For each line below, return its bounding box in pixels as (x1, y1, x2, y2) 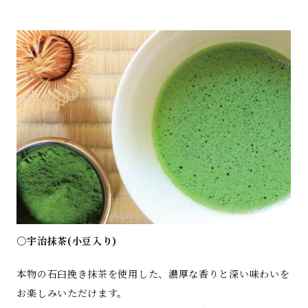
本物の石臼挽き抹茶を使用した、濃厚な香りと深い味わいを (16, 267, 290, 281)
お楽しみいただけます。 (16, 286, 128, 300)
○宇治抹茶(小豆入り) (16, 234, 118, 248)
